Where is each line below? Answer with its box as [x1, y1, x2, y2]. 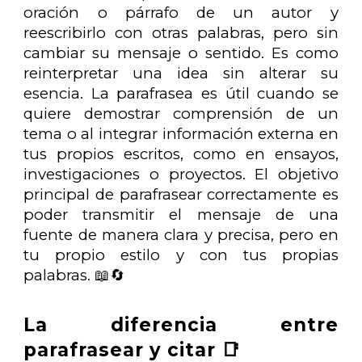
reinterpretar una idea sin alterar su [23, 63, 339, 82]
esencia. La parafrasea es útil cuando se [23, 83, 339, 103]
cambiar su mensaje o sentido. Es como [23, 43, 339, 62]
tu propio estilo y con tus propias [23, 245, 339, 264]
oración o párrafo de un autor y [23, 2, 339, 22]
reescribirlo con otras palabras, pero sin [23, 23, 339, 42]
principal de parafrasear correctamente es [23, 184, 339, 204]
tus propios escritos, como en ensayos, [23, 144, 339, 163]
